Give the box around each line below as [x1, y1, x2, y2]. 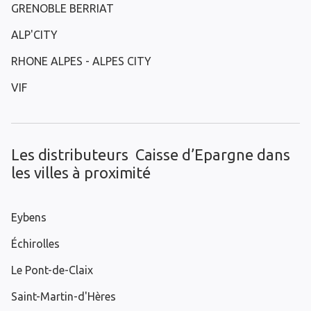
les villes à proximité [11, 164, 151, 182]
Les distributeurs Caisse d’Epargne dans [11, 146, 290, 164]
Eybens [11, 211, 47, 224]
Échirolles [11, 237, 60, 251]
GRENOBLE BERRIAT [11, 2, 114, 15]
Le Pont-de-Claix [11, 264, 93, 277]
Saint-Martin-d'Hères [11, 290, 116, 303]
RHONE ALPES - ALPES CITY [11, 55, 151, 68]
